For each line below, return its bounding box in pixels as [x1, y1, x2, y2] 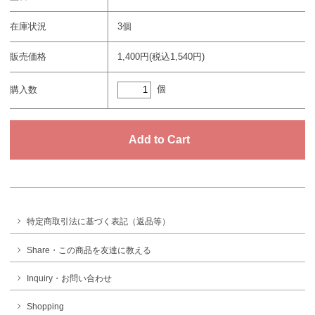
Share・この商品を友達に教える [27, 245, 151, 255]
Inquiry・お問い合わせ [27, 273, 112, 283]
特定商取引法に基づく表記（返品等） [27, 217, 170, 227]
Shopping [27, 301, 64, 311]
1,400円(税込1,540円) [117, 51, 205, 62]
